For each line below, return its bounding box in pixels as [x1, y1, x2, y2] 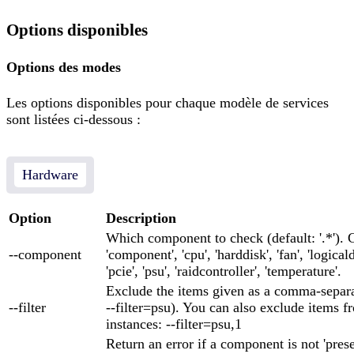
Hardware [22, 166, 78, 183]
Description [106, 209, 176, 226]
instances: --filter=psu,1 [106, 315, 242, 332]
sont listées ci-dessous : [6, 111, 141, 127]
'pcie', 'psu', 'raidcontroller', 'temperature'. [106, 262, 341, 279]
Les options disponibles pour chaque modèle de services [6, 94, 329, 111]
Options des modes [6, 58, 121, 75]
